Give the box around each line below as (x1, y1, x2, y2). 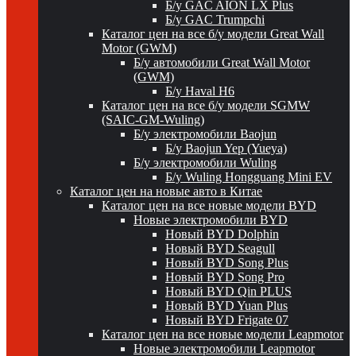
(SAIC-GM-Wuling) (102, 113, 204, 126)
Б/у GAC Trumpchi (165, 13, 265, 26)
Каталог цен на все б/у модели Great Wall (102, 27, 324, 41)
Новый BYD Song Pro (165, 270, 284, 284)
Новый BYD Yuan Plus (165, 299, 288, 312)
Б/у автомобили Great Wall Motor (133, 56, 310, 69)
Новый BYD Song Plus (165, 256, 288, 269)
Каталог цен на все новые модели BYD (102, 199, 316, 212)
